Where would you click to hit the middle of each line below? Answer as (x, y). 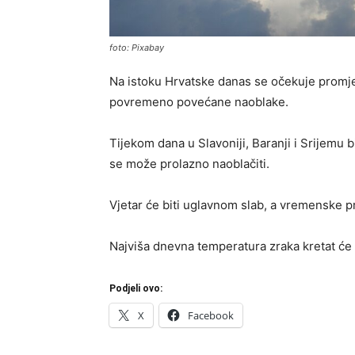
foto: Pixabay (137, 47)
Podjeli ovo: (136, 288)
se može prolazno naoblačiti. (189, 163)
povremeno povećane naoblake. (199, 101)
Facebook (211, 315)
